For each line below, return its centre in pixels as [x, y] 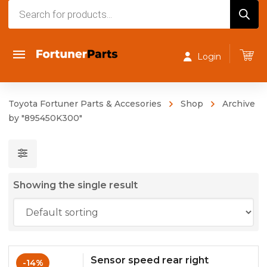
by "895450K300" [45, 118]
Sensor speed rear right [150, 260]
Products [30, 7]
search [24, 24]
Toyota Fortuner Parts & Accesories [85, 104]
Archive [239, 104]
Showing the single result [75, 185]
